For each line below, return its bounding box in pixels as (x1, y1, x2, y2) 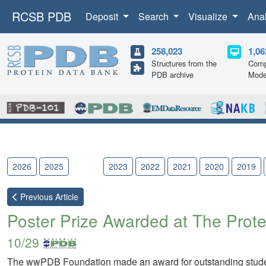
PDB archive (151, 69, 194, 80)
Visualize (188, 9, 230, 23)
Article (53, 191, 78, 203)
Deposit (85, 9, 121, 23)
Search (138, 9, 171, 23)
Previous (18, 191, 53, 203)
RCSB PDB (12, 8, 71, 25)
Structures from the (151, 58, 217, 69)
